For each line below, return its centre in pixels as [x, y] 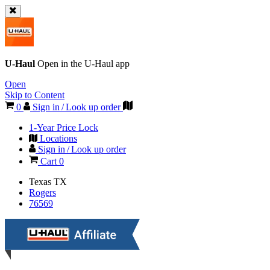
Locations [57, 138]
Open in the [61, 64]
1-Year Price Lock [64, 127]
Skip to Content [35, 95]
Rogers [42, 193]
